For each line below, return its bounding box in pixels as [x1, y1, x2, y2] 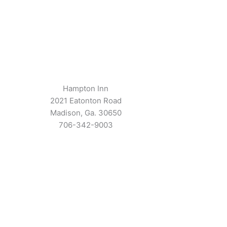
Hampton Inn [63, 83, 108, 93]
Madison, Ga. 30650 [50, 107, 122, 118]
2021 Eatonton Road [50, 95, 122, 105]
